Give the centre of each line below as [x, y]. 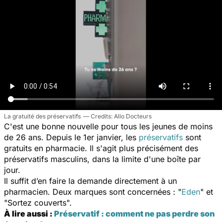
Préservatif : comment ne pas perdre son [134, 213]
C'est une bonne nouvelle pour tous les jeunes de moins [108, 126]
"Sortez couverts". [40, 202]
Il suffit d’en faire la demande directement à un [90, 181]
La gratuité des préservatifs [42, 116]
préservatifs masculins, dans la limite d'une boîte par [102, 159]
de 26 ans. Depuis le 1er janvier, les [71, 137]
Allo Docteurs [133, 116]
